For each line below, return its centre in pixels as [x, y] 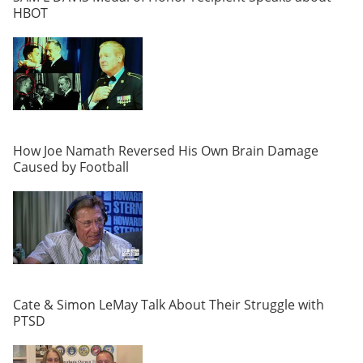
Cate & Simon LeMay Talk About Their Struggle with [169, 304]
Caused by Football [71, 167]
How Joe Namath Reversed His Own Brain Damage [166, 150]
